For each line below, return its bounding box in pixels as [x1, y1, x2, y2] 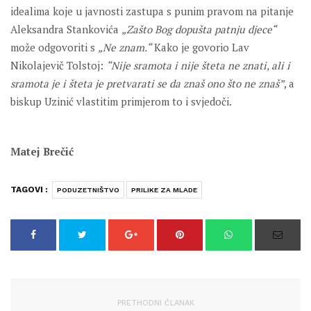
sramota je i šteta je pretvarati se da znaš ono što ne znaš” [10, 76, 284, 91]
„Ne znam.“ [98, 40, 151, 55]
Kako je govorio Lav [151, 40, 249, 55]
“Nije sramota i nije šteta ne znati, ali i [106, 58, 290, 73]
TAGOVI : [10, 185, 48, 195]
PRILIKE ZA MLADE [131, 186, 197, 194]
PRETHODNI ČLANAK [117, 299, 194, 308]
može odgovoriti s [10, 40, 98, 55]
